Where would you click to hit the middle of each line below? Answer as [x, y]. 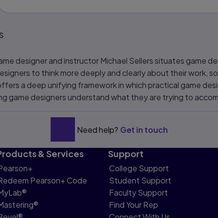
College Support [139, 168]
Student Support [140, 180]
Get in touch [144, 129]
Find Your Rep [133, 205]
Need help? [97, 129]
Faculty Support [138, 192]
